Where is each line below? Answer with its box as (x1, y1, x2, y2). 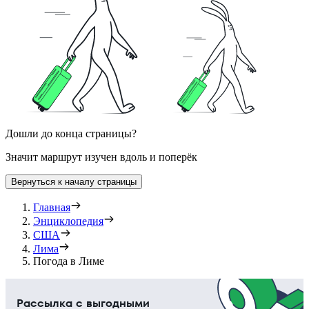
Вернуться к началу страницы (11, 176, 137, 187)
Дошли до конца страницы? (6, 127, 137, 139)
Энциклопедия (33, 215, 103, 227)
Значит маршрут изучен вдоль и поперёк (6, 150, 197, 163)
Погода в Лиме (33, 255, 104, 267)
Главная (33, 201, 70, 213)
